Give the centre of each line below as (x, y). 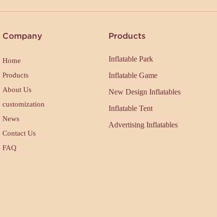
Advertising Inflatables (143, 124)
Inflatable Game (133, 75)
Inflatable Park (131, 59)
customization (23, 104)
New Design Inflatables (145, 92)
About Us (17, 89)
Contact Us (19, 133)
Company (22, 36)
